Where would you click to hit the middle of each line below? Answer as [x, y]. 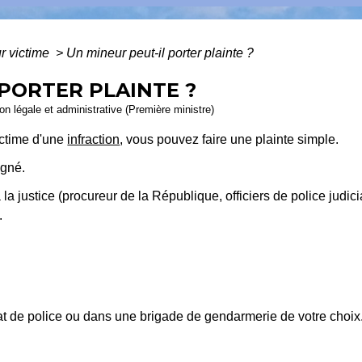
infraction [94, 139]
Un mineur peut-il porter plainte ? [160, 53]
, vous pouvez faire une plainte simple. [229, 139]
